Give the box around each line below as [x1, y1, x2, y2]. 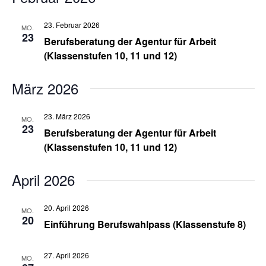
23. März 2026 [43, 111, 90, 121]
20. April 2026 [43, 202, 89, 213]
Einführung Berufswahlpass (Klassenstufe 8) [43, 217, 246, 231]
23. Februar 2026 [43, 20, 100, 30]
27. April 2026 [43, 250, 89, 260]
